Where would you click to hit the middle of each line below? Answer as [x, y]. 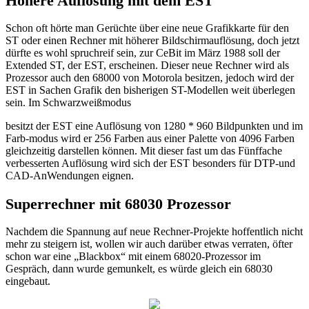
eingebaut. [28, 281]
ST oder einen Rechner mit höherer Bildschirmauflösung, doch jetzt [152, 41]
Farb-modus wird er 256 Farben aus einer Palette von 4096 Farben [150, 139]
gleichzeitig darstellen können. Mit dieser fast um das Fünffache [144, 151]
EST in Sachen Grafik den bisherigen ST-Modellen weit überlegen [150, 90]
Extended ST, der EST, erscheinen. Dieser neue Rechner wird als [147, 66]
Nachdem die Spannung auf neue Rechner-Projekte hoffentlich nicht [154, 232]
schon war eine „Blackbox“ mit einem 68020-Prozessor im [133, 257]
